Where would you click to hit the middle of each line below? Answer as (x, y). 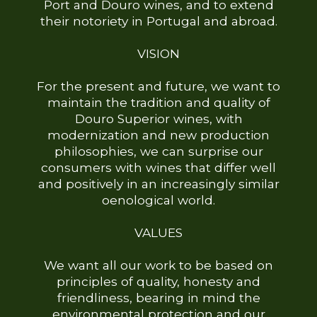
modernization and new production (158, 135)
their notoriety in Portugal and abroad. (158, 21)
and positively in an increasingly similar (158, 184)
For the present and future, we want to (158, 86)
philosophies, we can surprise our (158, 151)
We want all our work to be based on (158, 265)
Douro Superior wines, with (158, 119)
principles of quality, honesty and (158, 282)
